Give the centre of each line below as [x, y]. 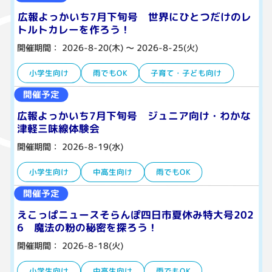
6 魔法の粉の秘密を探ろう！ [87, 227]
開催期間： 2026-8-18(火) [70, 246]
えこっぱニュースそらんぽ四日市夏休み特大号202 [135, 215]
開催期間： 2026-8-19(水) [70, 147]
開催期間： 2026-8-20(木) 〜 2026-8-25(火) [108, 48]
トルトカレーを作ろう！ [74, 29]
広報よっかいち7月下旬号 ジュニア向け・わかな [134, 116]
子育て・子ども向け [186, 73]
